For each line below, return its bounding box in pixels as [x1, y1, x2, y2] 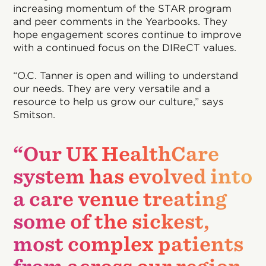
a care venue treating [13, 187, 227, 211]
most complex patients [13, 232, 244, 256]
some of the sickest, [13, 210, 210, 233]
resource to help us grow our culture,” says [13, 96, 224, 107]
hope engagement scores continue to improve [13, 28, 242, 40]
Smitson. [13, 109, 56, 121]
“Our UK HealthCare [13, 142, 220, 166]
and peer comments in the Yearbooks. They [13, 15, 228, 27]
